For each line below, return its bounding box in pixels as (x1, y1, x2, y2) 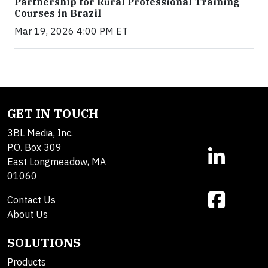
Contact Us (7, 194, 56, 206)
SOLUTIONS (7, 234, 81, 251)
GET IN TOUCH (7, 105, 99, 122)
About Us (7, 208, 48, 221)
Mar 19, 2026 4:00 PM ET (14, 25, 128, 38)
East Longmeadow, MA (7, 156, 106, 168)
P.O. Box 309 (7, 141, 62, 154)
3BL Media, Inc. (7, 127, 73, 139)
